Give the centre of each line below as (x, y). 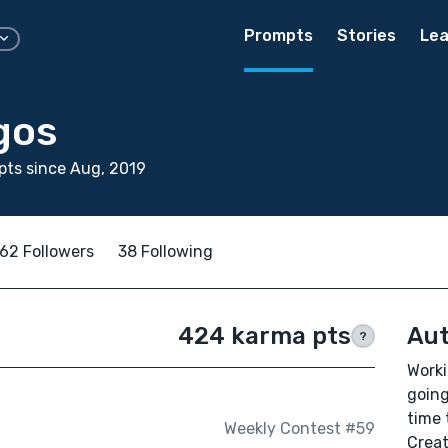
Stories (366, 35)
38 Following (165, 251)
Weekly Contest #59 (299, 429)
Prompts (278, 35)
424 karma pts (264, 336)
